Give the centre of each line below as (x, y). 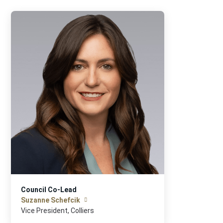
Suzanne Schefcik (51, 200)
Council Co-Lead (49, 190)
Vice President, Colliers (58, 211)
